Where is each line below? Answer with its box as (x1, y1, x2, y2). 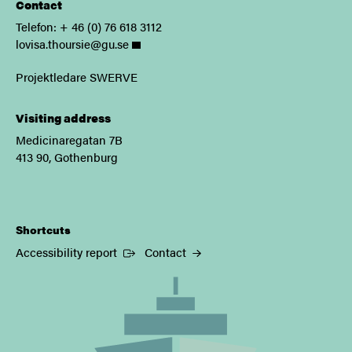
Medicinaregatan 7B (16, 131, 123, 148)
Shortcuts (16, 222, 71, 238)
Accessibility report (16, 244, 120, 261)
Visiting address (16, 109, 111, 126)
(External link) (119, 243, 193, 260)
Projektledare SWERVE (16, 68, 141, 86)
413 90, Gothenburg (16, 148, 118, 166)
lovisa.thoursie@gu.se (16, 35, 129, 53)
